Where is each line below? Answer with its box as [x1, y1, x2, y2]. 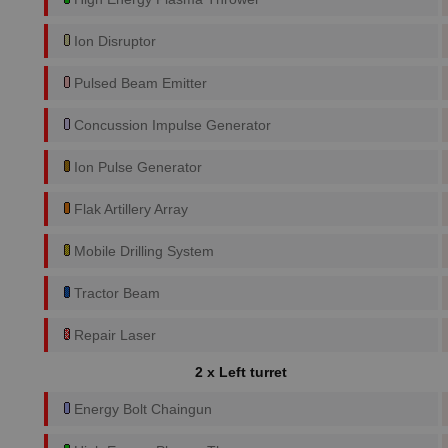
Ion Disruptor [70, 33, 156, 49]
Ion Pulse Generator [70, 159, 202, 175]
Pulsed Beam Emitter [70, 75, 207, 91]
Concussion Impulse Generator [70, 117, 271, 133]
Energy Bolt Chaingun [70, 401, 212, 417]
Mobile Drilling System [70, 243, 214, 259]
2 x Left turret [195, 364, 287, 380]
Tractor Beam [70, 285, 160, 301]
